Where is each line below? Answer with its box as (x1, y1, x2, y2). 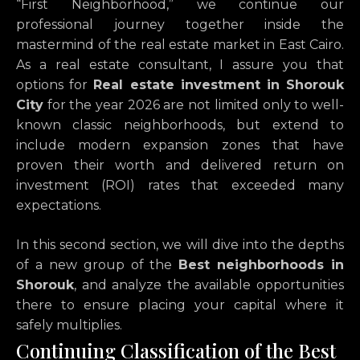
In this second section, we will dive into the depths (16, 237, 344, 253)
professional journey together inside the (16, 17, 344, 33)
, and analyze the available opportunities (74, 277, 344, 293)
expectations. (16, 198, 101, 214)
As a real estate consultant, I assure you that (16, 57, 344, 73)
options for (16, 77, 94, 93)
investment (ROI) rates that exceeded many (16, 178, 344, 194)
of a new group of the (16, 257, 179, 273)
